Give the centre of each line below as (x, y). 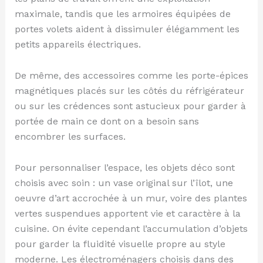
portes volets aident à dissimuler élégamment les (127, 29)
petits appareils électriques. (77, 45)
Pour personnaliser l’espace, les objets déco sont (124, 167)
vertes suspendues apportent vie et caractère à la (127, 213)
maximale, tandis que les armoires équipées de (122, 14)
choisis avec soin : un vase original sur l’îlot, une (124, 183)
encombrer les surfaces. (70, 136)
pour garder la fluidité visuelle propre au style (120, 244)
